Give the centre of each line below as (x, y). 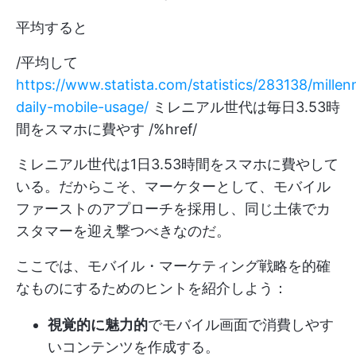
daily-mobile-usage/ (82, 107)
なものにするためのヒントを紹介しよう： (152, 288)
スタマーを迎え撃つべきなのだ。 (123, 231)
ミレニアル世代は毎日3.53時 (244, 107)
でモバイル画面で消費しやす (241, 325)
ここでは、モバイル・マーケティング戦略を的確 (173, 266)
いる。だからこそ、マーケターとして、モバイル (173, 187)
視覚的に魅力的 (98, 325)
